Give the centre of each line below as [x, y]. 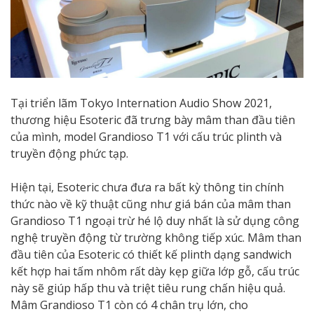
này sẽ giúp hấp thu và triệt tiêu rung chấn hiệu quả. [148, 288]
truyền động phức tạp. [69, 153]
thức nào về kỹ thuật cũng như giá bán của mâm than [151, 204]
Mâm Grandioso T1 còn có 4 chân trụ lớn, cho [129, 305]
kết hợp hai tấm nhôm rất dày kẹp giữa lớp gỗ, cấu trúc [155, 271]
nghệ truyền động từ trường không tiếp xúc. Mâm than [156, 237]
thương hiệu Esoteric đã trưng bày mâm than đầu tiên [153, 120]
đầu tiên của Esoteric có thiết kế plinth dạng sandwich [151, 254]
